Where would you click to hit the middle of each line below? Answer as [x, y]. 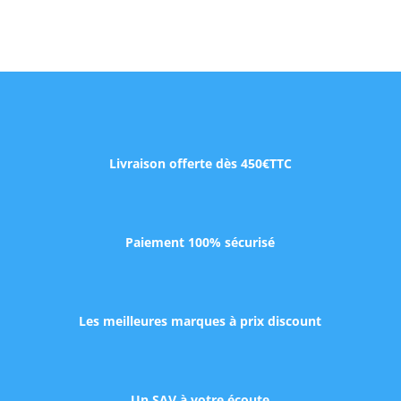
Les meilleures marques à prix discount [200, 321]
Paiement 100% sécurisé [200, 243]
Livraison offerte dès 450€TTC [200, 164]
